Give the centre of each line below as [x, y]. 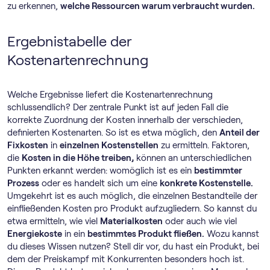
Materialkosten [131, 221]
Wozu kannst [232, 234]
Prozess [23, 183]
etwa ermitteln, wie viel [54, 221]
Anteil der [240, 133]
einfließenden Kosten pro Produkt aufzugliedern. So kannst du [132, 209]
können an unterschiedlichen [193, 158]
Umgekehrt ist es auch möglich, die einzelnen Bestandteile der [132, 196]
